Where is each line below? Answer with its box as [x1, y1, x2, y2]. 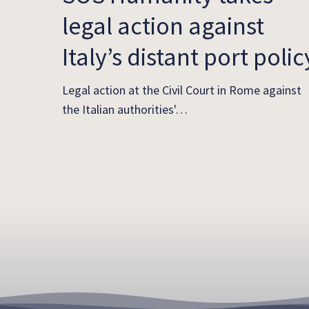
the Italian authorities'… [62, 101, 188, 118]
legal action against [62, 10, 264, 41]
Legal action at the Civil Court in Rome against [62, 82, 301, 99]
